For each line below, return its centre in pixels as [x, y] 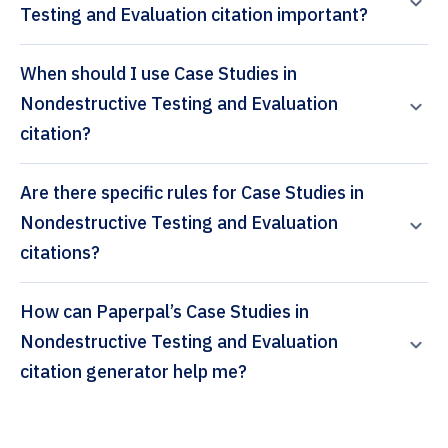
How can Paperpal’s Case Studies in [58, 312]
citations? [60, 253]
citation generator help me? [133, 372]
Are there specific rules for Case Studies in [192, 193]
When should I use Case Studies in [158, 74]
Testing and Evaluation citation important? [194, 15]
